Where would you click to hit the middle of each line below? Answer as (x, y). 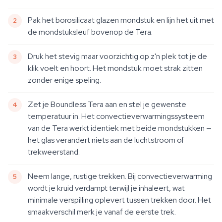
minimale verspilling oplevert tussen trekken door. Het (119, 200)
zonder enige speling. (64, 80)
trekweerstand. (54, 152)
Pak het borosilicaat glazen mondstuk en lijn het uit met (121, 20)
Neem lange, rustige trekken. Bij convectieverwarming (120, 176)
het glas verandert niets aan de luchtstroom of (106, 140)
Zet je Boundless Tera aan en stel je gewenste (107, 104)
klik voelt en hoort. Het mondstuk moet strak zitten (115, 68)
